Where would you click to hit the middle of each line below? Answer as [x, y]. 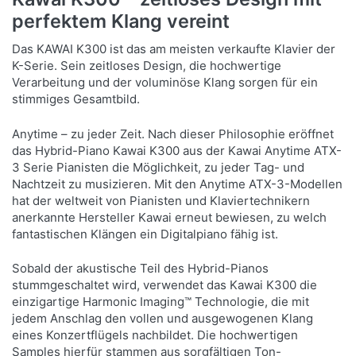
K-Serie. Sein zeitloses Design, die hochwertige [147, 66]
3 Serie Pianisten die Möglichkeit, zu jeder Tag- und [159, 167]
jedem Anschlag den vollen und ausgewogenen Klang [163, 319]
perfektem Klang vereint [121, 21]
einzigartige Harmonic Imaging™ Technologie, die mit [161, 302]
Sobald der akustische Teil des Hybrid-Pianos [141, 269]
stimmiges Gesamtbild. [76, 99]
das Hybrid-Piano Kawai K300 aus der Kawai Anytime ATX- [177, 150]
